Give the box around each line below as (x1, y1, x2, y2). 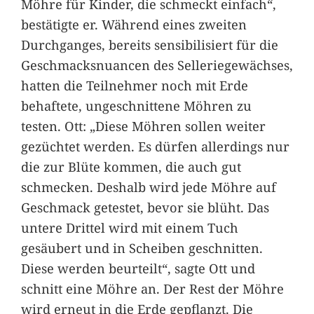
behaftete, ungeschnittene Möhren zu (20, 97, 252, 115)
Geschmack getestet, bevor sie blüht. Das (20, 198, 269, 217)
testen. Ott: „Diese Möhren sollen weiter (20, 117, 266, 135)
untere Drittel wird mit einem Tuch (20, 219, 238, 237)
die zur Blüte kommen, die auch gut (20, 158, 241, 176)
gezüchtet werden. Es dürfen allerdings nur (20, 137, 289, 156)
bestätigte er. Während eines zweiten (20, 15, 247, 34)
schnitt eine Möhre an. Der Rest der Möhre (20, 280, 284, 298)
